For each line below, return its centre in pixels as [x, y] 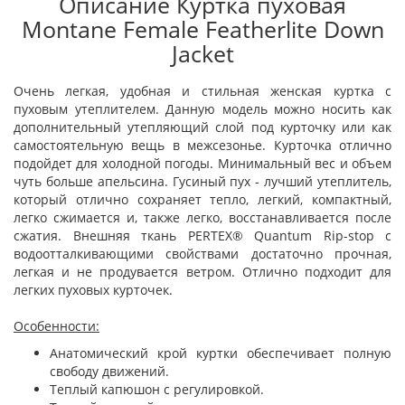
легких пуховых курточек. [93, 290]
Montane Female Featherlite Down [202, 29]
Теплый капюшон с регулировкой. [157, 389]
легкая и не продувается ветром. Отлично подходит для [202, 272]
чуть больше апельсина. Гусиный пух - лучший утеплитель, [202, 181]
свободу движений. [109, 371]
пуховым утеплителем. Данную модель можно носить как [202, 109]
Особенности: [57, 326]
